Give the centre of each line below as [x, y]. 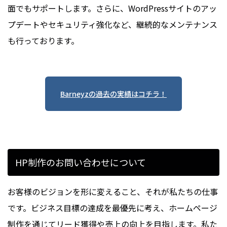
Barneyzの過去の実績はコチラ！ [113, 94]
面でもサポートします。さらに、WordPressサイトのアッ [112, 8]
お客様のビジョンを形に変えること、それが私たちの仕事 [113, 192]
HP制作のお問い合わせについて [81, 162]
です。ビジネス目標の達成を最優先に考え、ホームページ [112, 208]
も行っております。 [43, 41]
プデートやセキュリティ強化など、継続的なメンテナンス [112, 25]
